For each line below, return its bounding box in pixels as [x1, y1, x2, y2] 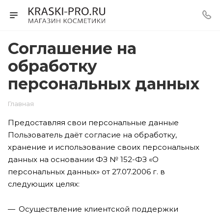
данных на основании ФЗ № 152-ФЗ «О [8, 155, 159, 164]
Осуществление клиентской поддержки [19, 204, 178, 214]
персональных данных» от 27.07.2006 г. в [8, 167, 165, 176]
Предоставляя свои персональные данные [8, 118, 179, 127]
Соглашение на [8, 39, 137, 58]
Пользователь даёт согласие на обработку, [8, 130, 177, 139]
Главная [8, 100, 34, 108]
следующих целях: [8, 179, 80, 189]
